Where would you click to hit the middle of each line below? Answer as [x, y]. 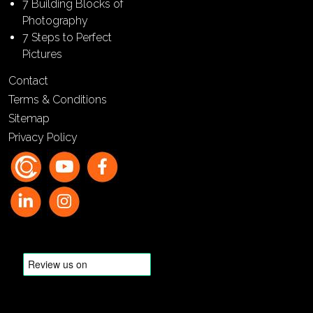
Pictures [42, 54]
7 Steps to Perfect [67, 37]
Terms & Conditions [58, 99]
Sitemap [29, 118]
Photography [55, 20]
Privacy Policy [43, 137]
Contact [28, 80]
